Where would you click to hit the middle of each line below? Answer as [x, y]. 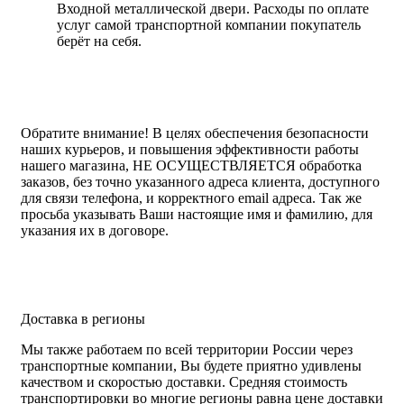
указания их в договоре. [95, 231]
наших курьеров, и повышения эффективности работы [190, 150]
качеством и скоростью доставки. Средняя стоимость [184, 381]
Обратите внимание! [85, 133]
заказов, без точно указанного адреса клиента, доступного [200, 182]
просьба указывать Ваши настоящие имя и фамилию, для [197, 215]
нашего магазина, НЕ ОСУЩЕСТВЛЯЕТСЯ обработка [191, 166]
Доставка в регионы [83, 318]
